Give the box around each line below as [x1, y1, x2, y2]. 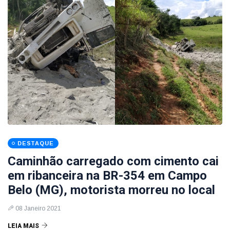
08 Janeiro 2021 [15, 205, 61, 212]
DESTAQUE [17, 140, 54, 146]
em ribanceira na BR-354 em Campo [8, 168, 207, 183]
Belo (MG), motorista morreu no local [8, 183, 215, 197]
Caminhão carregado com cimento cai [8, 154, 219, 168]
